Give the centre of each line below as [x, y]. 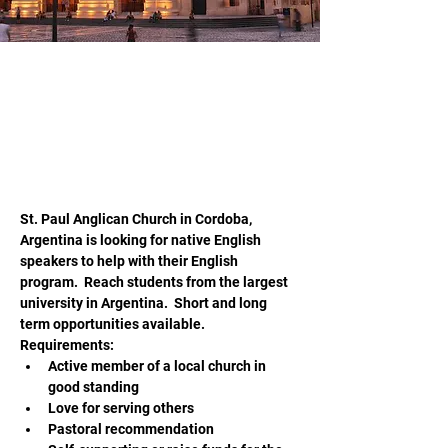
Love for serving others [121, 408]
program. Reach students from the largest [155, 282]
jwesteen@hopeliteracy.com [110, 77]
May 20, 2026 [62, 101]
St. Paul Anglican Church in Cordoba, [137, 219]
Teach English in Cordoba [122, 147]
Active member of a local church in [158, 366]
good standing [93, 387]
